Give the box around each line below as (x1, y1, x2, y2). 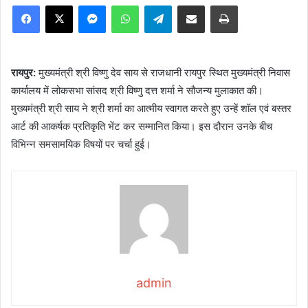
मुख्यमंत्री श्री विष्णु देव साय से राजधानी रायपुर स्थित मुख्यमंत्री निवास (36, 66, 290, 80)
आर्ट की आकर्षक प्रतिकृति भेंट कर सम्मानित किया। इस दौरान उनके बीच (11, 120, 272, 133)
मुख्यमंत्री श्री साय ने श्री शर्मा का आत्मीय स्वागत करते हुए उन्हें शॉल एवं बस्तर (11, 102, 291, 115)
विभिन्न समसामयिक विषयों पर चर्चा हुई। (11, 137, 151, 151)
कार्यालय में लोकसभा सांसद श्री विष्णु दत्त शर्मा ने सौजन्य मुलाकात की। (11, 84, 263, 98)
